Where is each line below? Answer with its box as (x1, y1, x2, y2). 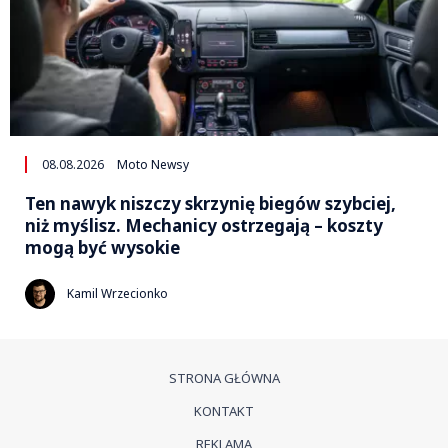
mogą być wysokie (25, 235, 180, 259)
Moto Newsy (117, 155, 189, 173)
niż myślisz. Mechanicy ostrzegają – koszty (25, 213, 383, 237)
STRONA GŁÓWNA (168, 368, 280, 387)
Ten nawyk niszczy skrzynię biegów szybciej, (25, 191, 396, 215)
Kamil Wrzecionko (67, 285, 168, 303)
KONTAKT (194, 401, 254, 420)
